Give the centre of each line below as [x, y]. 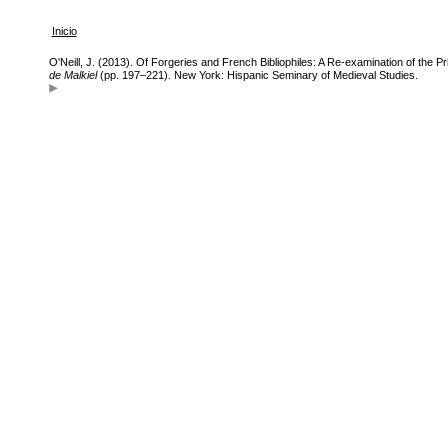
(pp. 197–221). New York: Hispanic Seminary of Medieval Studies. [257, 75]
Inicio [64, 31]
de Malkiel [72, 75]
